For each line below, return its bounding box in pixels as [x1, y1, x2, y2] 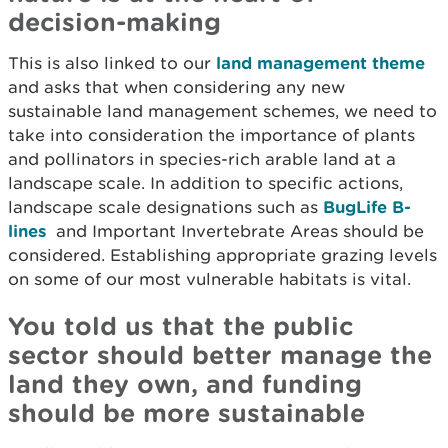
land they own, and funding [8, 369, 362, 398]
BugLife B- [323, 197, 411, 216]
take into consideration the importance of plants [8, 125, 415, 145]
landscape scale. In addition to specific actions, [8, 173, 403, 193]
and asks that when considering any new [8, 77, 345, 97]
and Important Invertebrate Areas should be [46, 221, 424, 241]
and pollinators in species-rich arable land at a [8, 149, 396, 169]
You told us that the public [8, 311, 353, 340]
